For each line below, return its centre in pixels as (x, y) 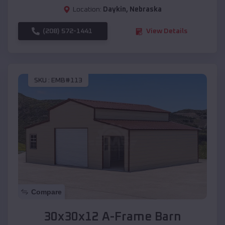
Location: (87, 10)
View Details (167, 31)
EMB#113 (67, 80)
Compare (46, 192)
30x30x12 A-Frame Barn (113, 217)
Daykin (115, 10)
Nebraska (146, 10)
